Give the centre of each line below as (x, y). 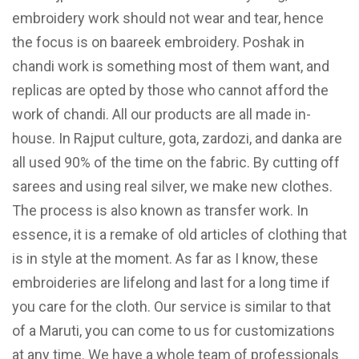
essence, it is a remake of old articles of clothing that (179, 235)
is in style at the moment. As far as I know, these (165, 259)
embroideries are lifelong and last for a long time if (171, 283)
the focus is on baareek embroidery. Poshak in (158, 42)
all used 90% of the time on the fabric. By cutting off (176, 163)
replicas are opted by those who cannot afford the (170, 91)
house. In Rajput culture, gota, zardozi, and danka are (177, 139)
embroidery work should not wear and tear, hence (168, 18)
